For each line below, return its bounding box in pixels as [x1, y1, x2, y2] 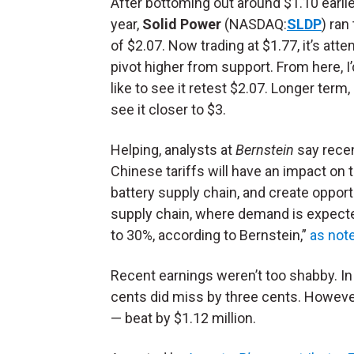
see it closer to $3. [111, 101, 226, 119]
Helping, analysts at [111, 141, 235, 159]
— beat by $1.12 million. [111, 310, 259, 327]
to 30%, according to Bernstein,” [111, 227, 310, 244]
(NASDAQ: [221, 16, 287, 33]
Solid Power [142, 16, 221, 33]
